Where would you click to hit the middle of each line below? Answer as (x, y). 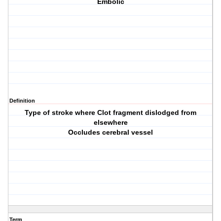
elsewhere (110, 123)
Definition (22, 101)
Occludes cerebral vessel (111, 132)
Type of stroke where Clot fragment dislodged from (111, 113)
